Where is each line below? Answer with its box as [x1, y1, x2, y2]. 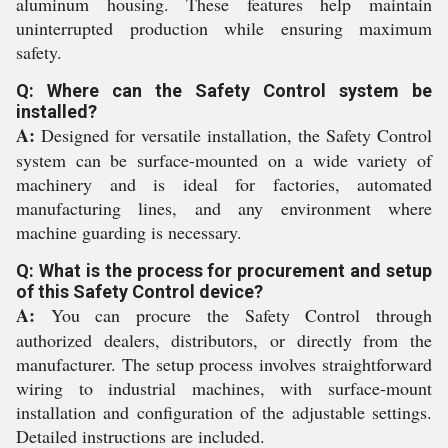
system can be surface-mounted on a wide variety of [16, 148, 432, 172]
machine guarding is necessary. [16, 220, 242, 244]
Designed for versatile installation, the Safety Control [35, 123, 432, 147]
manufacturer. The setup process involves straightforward [16, 352, 432, 376]
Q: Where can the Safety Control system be [16, 80, 432, 101]
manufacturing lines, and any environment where [16, 196, 432, 220]
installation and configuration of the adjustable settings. [16, 400, 432, 424]
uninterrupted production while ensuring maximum [16, 16, 432, 40]
